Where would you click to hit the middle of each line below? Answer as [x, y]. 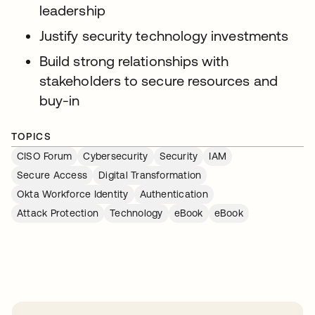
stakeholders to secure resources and [159, 81]
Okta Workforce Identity [73, 194]
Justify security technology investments [166, 36]
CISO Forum [45, 156]
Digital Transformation [150, 175]
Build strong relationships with [134, 61]
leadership [72, 11]
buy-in [60, 101]
